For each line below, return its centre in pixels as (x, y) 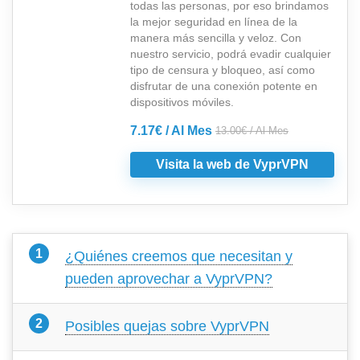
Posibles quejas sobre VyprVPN (167, 326)
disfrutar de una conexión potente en (224, 86)
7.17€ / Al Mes (171, 130)
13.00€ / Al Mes (252, 130)
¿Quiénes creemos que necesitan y (179, 256)
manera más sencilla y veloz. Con (216, 37)
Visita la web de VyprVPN (232, 164)
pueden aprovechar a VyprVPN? (169, 278)
